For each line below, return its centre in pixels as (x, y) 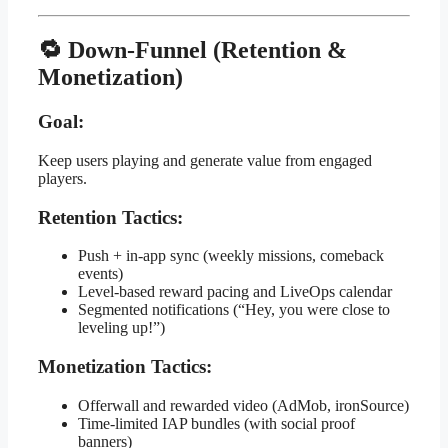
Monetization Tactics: (125, 367)
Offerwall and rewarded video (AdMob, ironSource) (243, 405)
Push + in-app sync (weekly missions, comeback (231, 256)
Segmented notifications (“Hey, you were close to (234, 310)
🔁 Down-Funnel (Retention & (192, 50)
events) (100, 274)
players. (62, 178)
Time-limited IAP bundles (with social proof (216, 423)
